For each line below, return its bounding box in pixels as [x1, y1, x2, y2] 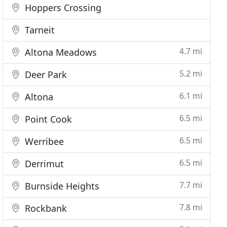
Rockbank [22, 202, 67, 214]
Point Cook [22, 113, 72, 125]
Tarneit [22, 24, 55, 36]
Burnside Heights [22, 180, 100, 192]
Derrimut [22, 158, 64, 170]
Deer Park [22, 68, 67, 81]
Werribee [22, 135, 64, 147]
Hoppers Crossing [22, 2, 102, 14]
